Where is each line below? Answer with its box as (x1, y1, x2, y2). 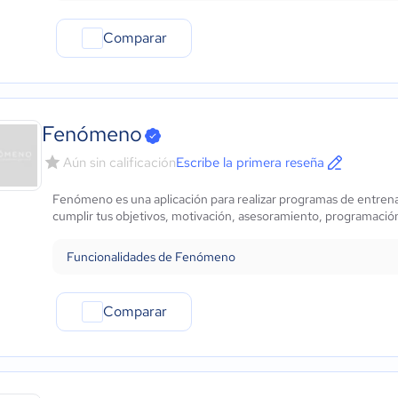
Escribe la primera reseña (176, 154, 324, 171)
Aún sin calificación (63, 154, 176, 171)
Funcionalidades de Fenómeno (67, 249, 235, 265)
